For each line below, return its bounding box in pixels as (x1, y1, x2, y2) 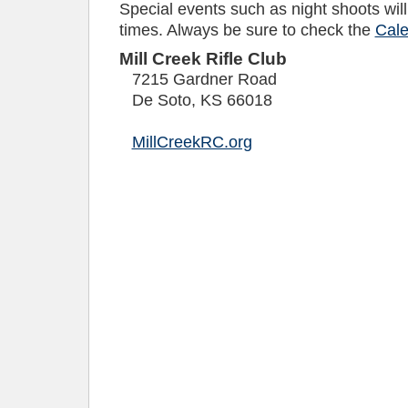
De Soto (131, 91, 191, 109)
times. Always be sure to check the (118, 21, 375, 39)
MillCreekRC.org (131, 133, 252, 151)
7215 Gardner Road (131, 70, 277, 88)
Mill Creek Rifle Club (118, 49, 287, 68)
